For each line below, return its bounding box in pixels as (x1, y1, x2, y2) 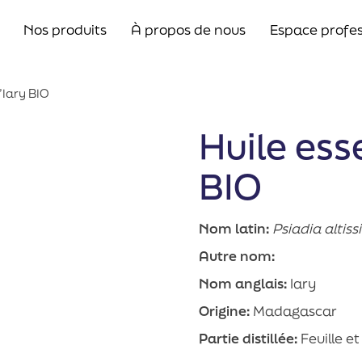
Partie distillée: (199, 329, 301, 347)
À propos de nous (130, 20, 246, 40)
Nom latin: (199, 219, 270, 238)
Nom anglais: (199, 274, 288, 293)
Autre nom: (199, 246, 276, 265)
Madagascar (253, 301, 338, 320)
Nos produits (23, 20, 107, 40)
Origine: (199, 301, 254, 320)
